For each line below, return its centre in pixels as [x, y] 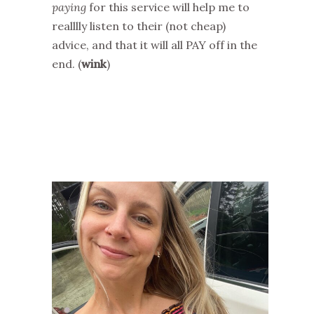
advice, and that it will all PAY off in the [155, 45]
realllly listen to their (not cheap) [139, 26]
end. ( [67, 64]
